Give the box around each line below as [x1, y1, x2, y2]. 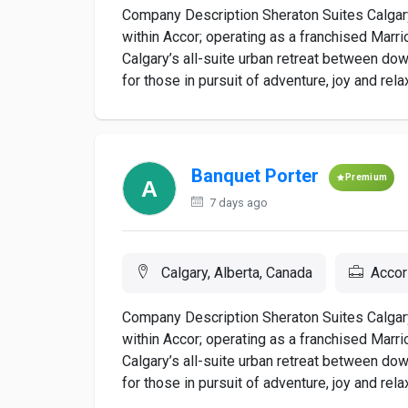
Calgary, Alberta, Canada [158, 264, 312, 281]
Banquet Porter [191, 165, 319, 188]
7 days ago [207, 196, 268, 209]
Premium [345, 172, 388, 182]
